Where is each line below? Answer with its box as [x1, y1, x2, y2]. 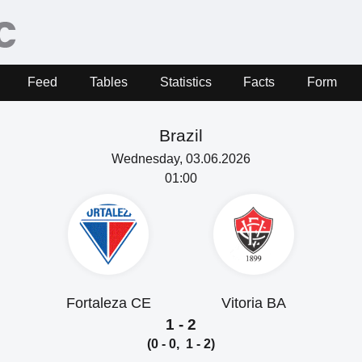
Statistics [159, 75, 212, 89]
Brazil [159, 125, 203, 145]
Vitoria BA [221, 294, 286, 311]
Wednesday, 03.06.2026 [112, 151, 250, 166]
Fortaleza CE [65, 294, 151, 311]
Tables [90, 75, 128, 89]
